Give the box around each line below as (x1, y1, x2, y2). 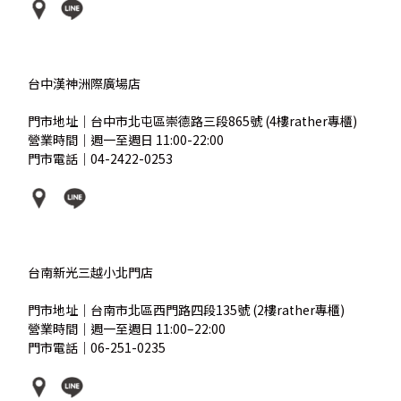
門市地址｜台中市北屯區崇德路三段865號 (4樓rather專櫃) (28, 111, 358, 130)
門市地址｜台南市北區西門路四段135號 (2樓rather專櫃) (28, 300, 346, 319)
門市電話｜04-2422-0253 (28, 149, 174, 167)
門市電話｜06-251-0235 (28, 337, 166, 356)
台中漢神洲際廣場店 (28, 73, 141, 92)
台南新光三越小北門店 (28, 262, 154, 281)
